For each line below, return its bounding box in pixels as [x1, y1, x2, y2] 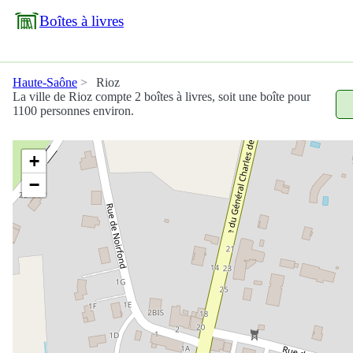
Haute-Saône [13, 76, 77, 89]
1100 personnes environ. [13, 104, 134, 117]
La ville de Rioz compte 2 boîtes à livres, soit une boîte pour [13, 90, 310, 103]
